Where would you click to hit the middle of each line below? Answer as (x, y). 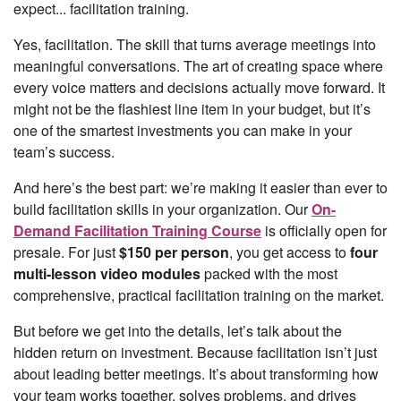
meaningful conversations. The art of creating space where (198, 66)
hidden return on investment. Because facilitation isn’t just (195, 353)
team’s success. (64, 152)
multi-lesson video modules (107, 274)
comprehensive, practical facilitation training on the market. (199, 295)
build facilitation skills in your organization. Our (162, 209)
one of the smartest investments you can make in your (183, 131)
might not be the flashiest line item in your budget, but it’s (192, 109)
